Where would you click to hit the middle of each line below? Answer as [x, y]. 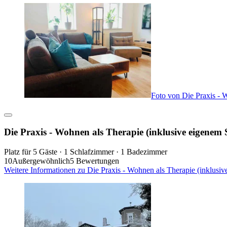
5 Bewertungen [94, 161]
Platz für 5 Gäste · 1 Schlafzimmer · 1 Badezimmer [86, 152]
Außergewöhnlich [41, 161]
